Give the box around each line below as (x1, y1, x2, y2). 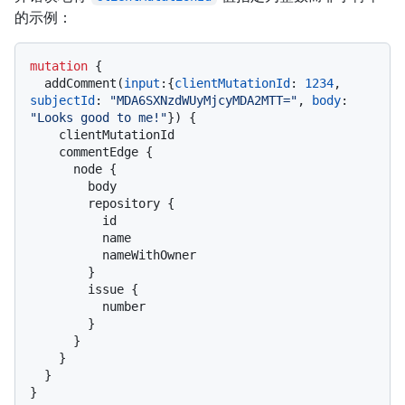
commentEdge (59, 144, 146, 159)
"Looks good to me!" (30, 109, 167, 125)
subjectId (30, 92, 95, 108)
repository (88, 195, 167, 211)
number (30, 298, 102, 314)
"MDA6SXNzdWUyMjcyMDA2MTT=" (109, 92, 297, 108)
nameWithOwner (30, 247, 102, 262)
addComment (44, 75, 117, 90)
